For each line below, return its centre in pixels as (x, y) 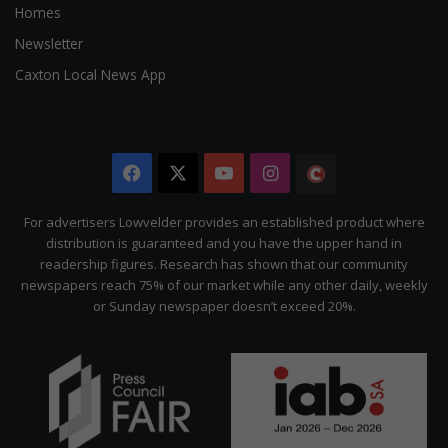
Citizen (365, 214)
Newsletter (49, 44)
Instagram (322, 173)
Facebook (182, 173)
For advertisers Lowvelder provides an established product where (224, 222)
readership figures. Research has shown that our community (224, 264)
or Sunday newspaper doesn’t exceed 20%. (224, 306)
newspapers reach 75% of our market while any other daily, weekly (224, 285)
